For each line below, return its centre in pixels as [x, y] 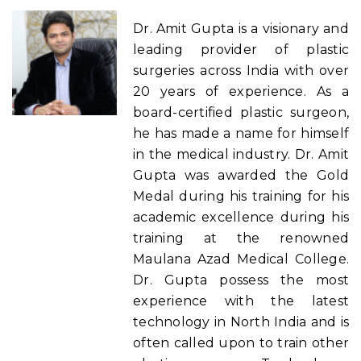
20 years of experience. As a [241, 91]
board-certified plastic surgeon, [241, 112]
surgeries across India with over [241, 70]
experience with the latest [241, 301]
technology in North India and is [241, 322]
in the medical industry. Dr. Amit [241, 154]
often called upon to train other [241, 342]
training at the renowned [241, 238]
